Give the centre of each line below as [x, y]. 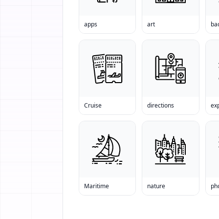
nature [156, 186]
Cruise [93, 105]
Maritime [97, 186]
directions [161, 105]
